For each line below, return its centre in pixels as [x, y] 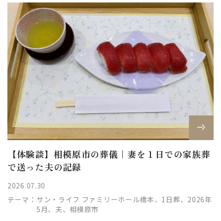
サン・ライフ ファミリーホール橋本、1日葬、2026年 [124, 199]
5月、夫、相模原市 [68, 209]
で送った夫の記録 [44, 166]
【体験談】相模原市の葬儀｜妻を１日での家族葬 [109, 154]
